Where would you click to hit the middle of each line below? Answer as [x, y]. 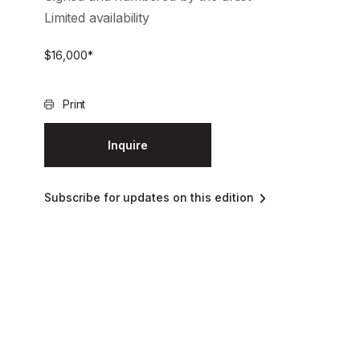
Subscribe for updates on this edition [149, 198]
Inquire [128, 145]
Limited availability [97, 18]
